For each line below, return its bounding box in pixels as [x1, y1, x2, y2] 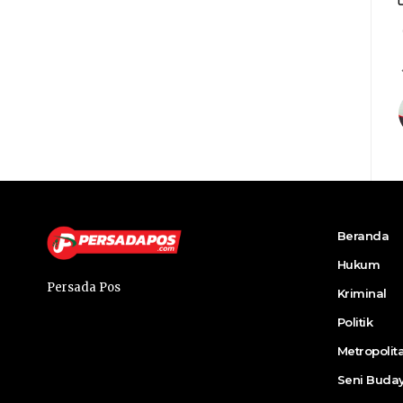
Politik [336, 315, 372, 329]
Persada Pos [47, 280, 121, 295]
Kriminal [336, 286, 387, 300]
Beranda [336, 228, 389, 243]
